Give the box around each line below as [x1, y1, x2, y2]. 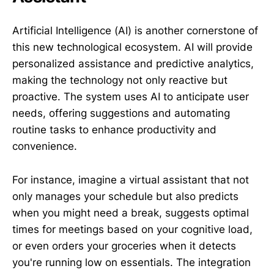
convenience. [12, 140, 77, 153]
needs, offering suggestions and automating [12, 107, 230, 120]
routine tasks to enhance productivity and [12, 124, 217, 136]
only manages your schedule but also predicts [12, 190, 239, 202]
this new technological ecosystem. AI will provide [12, 41, 253, 54]
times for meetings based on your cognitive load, [12, 223, 253, 235]
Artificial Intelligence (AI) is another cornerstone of [12, 24, 258, 37]
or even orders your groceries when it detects [12, 239, 236, 252]
